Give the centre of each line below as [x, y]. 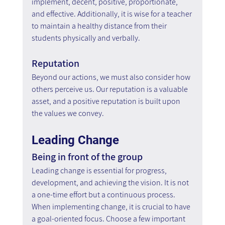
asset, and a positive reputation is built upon [106, 101]
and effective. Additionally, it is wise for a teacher [112, 14]
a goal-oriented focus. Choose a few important [109, 218]
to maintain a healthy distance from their [100, 26]
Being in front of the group [87, 156]
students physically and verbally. [86, 38]
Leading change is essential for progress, [100, 170]
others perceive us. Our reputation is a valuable [110, 89]
